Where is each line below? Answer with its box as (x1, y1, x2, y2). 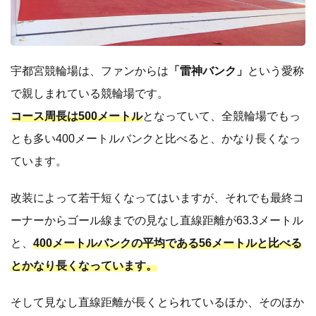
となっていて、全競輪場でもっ (142, 110, 300, 123)
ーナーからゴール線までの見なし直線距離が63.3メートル (11, 214, 303, 227)
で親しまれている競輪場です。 (11, 87, 169, 100)
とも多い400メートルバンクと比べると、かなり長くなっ (11, 133, 300, 145)
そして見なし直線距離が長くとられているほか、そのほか (11, 296, 304, 309)
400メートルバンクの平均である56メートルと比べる (33, 237, 302, 250)
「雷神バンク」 (169, 65, 248, 78)
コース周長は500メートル (11, 110, 142, 123)
